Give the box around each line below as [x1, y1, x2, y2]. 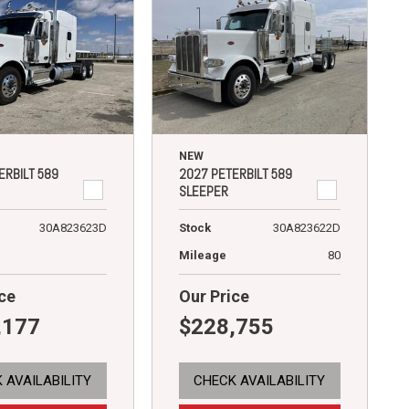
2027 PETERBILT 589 [178, 164, 292, 183]
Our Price [178, 286, 249, 306]
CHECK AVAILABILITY [194, 372, 326, 389]
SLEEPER [178, 182, 228, 200]
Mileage [178, 247, 226, 262]
